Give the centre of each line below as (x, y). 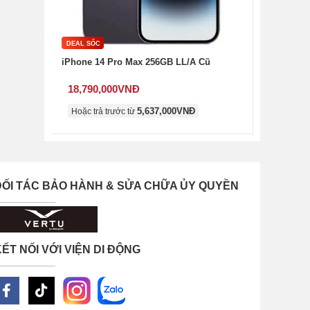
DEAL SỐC (83, 44)
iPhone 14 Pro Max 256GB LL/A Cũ (136, 62)
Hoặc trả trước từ (104, 112)
